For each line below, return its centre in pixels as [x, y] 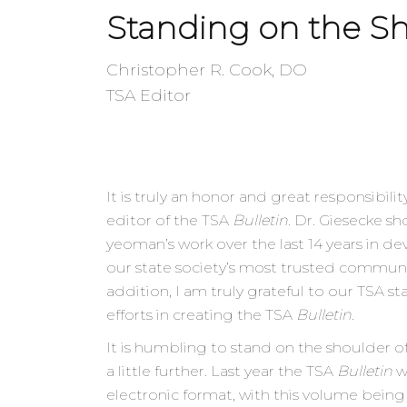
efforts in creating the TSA [201, 315]
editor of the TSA [169, 221]
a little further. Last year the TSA [222, 372]
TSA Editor [149, 95]
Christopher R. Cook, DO [207, 69]
